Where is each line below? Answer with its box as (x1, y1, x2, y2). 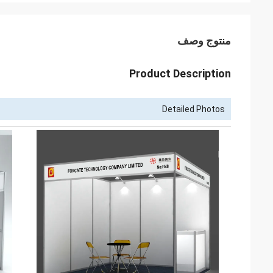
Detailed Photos (162, 104, 225, 114)
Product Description (129, 67, 231, 80)
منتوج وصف (177, 34, 231, 47)
